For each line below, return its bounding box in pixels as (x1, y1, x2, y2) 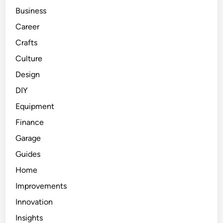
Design (15, 70, 40, 80)
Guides (15, 149, 41, 159)
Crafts (15, 38, 38, 48)
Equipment (15, 102, 55, 111)
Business (15, 6, 47, 16)
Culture (15, 54, 43, 64)
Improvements (15, 181, 67, 191)
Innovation (15, 197, 53, 207)
